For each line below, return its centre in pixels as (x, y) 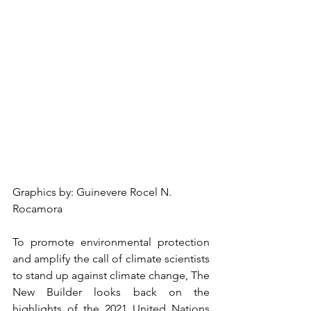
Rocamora (37, 209)
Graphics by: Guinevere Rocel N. (93, 192)
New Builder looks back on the (111, 292)
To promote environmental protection (111, 242)
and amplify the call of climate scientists (111, 259)
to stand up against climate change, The (111, 276)
